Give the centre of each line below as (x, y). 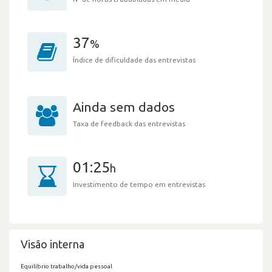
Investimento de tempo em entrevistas (139, 184)
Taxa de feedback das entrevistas (129, 123)
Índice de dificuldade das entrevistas (134, 59)
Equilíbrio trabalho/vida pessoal (66, 266)
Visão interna (53, 244)
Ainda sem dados (124, 107)
